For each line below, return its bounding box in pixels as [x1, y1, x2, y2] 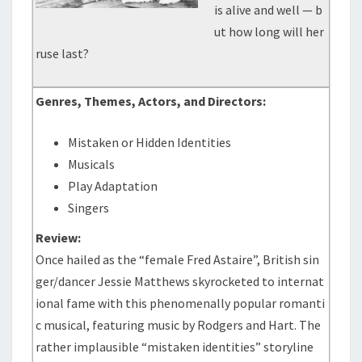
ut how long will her [214, 23, 325, 40]
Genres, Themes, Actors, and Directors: [36, 93, 267, 109]
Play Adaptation [68, 178, 158, 194]
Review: [36, 229, 82, 246]
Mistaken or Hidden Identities [68, 134, 232, 150]
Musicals [68, 156, 116, 172]
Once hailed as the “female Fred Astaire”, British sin [36, 251, 320, 267]
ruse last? [36, 45, 90, 61]
